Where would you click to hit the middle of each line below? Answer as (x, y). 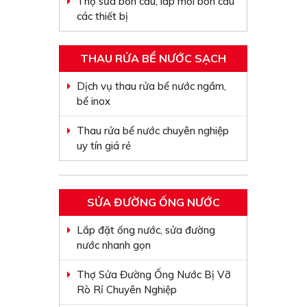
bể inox (94, 101)
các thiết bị (103, 16)
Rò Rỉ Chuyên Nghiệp (127, 290)
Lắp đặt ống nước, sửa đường (146, 230)
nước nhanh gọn (114, 245)
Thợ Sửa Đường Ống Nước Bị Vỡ (154, 274)
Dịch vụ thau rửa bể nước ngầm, (152, 86)
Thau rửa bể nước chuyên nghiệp (153, 131)
